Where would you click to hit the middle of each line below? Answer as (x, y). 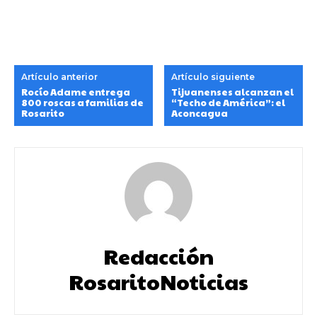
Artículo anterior (59, 77)
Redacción (158, 256)
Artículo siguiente (213, 77)
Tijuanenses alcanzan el (233, 92)
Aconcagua (200, 114)
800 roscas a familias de (82, 103)
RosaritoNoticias (158, 282)
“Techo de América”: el (229, 103)
